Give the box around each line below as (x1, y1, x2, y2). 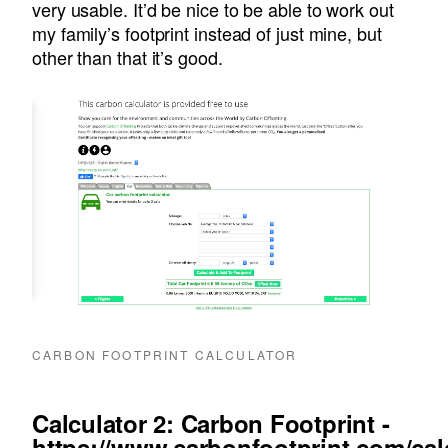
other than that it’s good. (32, 44, 223, 71)
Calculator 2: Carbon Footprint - (32, 406, 390, 441)
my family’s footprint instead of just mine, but (32, 20, 382, 47)
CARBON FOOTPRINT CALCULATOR (32, 346, 298, 364)
